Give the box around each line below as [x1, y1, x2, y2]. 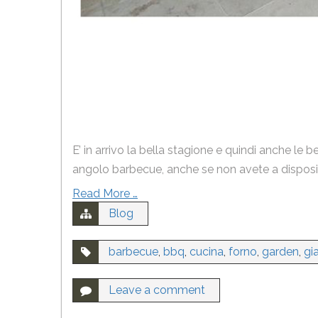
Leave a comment [109, 283, 205, 297]
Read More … [72, 187, 138, 201]
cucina [190, 245, 224, 259]
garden [262, 245, 299, 259]
